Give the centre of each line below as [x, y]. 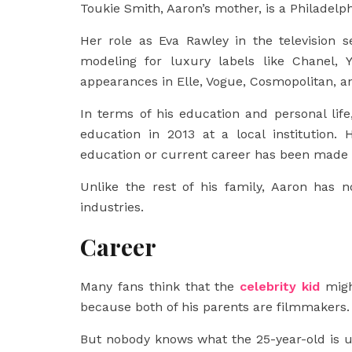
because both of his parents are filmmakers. [215, 307]
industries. [112, 207]
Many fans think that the [160, 286]
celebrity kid [280, 286]
